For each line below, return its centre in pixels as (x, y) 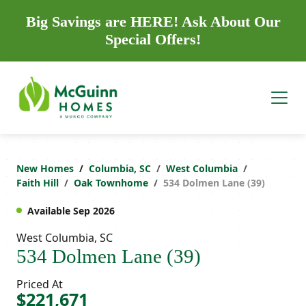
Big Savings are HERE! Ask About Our (153, 22)
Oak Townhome (111, 182)
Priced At (40, 284)
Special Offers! (153, 39)
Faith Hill (38, 182)
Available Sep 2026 (71, 210)
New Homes (45, 168)
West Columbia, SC (65, 237)
